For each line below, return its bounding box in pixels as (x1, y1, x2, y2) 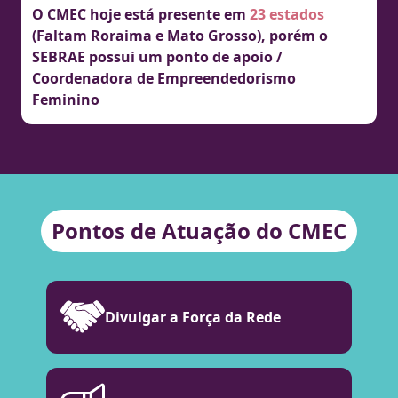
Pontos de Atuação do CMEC (52, 216, 346, 246)
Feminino (32, 90, 99, 110)
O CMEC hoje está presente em (32, 4, 250, 25)
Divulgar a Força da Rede (105, 307, 281, 328)
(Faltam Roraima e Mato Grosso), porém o (32, 26, 328, 46)
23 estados (250, 4, 324, 25)
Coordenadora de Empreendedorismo (32, 68, 296, 89)
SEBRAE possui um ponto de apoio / (32, 47, 283, 68)
